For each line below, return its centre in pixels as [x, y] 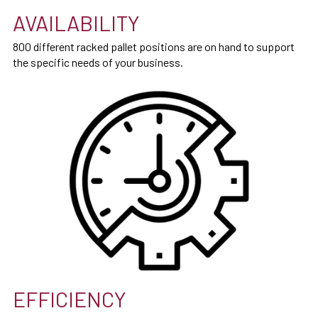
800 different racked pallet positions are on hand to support [154, 46]
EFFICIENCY [70, 299]
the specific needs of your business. [98, 62]
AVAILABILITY [76, 22]
